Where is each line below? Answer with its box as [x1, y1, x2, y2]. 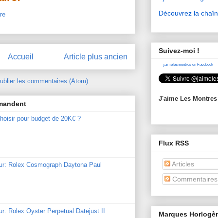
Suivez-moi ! [159, 47, 200, 55]
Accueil [7, 52, 34, 61]
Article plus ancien [64, 52, 127, 61]
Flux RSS [159, 139, 189, 147]
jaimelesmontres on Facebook [163, 62, 213, 67]
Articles [170, 160, 194, 168]
